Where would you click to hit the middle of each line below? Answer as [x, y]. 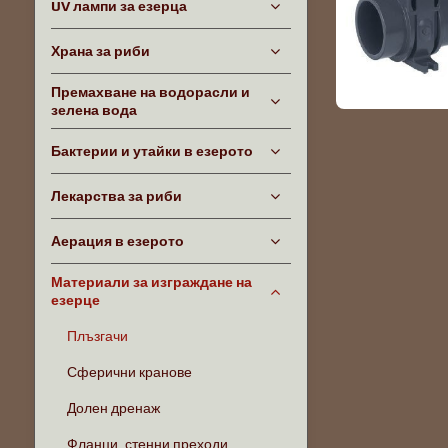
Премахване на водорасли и [150, 92]
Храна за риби [100, 51]
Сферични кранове [129, 372]
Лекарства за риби [116, 196]
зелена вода [93, 110]
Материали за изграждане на [151, 282]
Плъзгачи [97, 336]
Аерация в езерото [117, 241]
